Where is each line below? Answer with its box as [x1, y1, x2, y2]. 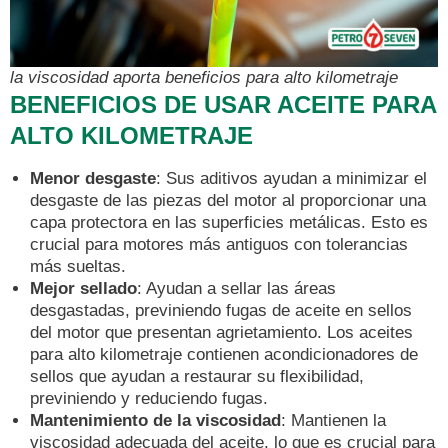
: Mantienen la [281, 410, 386, 430]
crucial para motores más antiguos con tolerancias [30, 234, 408, 254]
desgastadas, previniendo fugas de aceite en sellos [30, 300, 412, 320]
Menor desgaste [30, 168, 156, 188]
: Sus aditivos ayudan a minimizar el [156, 168, 427, 188]
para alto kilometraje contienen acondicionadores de [30, 344, 418, 364]
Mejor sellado [30, 278, 137, 298]
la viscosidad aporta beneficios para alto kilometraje [10, 68, 398, 88]
